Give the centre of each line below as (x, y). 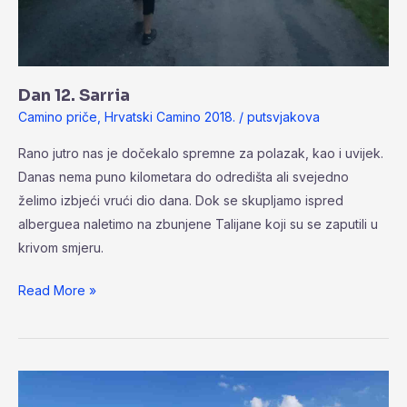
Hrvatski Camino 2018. (170, 117)
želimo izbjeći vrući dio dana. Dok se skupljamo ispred (181, 200)
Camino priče (58, 117)
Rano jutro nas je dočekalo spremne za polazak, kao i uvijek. (201, 153)
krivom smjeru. (61, 248)
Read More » (57, 290)
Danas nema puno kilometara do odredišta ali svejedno (184, 177)
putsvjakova (283, 117)
